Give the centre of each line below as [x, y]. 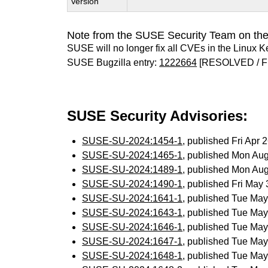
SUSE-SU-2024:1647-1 [133, 241]
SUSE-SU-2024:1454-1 [133, 141]
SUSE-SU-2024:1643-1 [133, 213]
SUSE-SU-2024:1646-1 [133, 227]
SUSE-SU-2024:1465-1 [133, 155]
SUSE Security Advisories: [158, 116]
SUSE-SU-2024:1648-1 [133, 256]
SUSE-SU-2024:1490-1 [133, 184]
